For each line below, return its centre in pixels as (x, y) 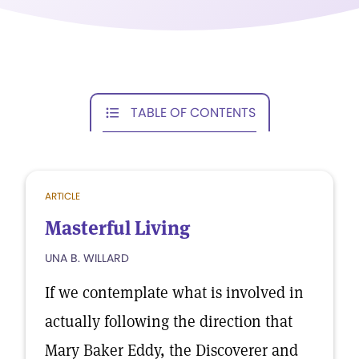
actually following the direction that (169, 321)
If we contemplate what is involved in (174, 292)
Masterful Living (117, 228)
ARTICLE (63, 196)
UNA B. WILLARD (87, 258)
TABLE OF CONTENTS (193, 112)
